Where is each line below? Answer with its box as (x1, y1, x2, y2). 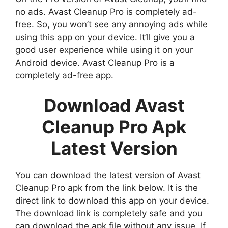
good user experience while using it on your (15, 44, 193, 55)
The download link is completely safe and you (15, 208, 203, 219)
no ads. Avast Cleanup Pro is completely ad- (15, 6, 197, 17)
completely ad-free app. (15, 70, 113, 80)
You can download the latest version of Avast (15, 170, 201, 181)
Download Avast (43, 95, 185, 117)
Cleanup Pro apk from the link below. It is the (15, 183, 198, 193)
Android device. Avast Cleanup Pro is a (15, 57, 175, 68)
